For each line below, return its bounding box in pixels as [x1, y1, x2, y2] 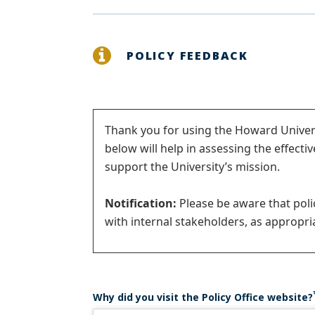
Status [104, 120, 182, 152]
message [104, 150, 209, 183]
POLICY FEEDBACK [127, 48, 248, 63]
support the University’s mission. [105, 159, 280, 174]
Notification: [105, 195, 176, 211]
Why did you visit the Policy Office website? [93, 290, 313, 304]
